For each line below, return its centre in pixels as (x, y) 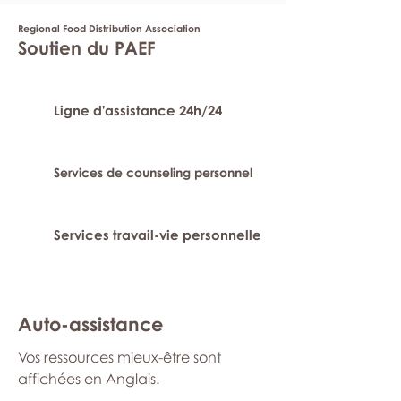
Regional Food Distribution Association (109, 28)
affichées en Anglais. (89, 379)
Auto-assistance (90, 324)
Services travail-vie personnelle (158, 235)
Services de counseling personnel (153, 172)
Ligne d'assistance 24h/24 (138, 110)
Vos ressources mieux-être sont (119, 357)
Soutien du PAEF (87, 47)
